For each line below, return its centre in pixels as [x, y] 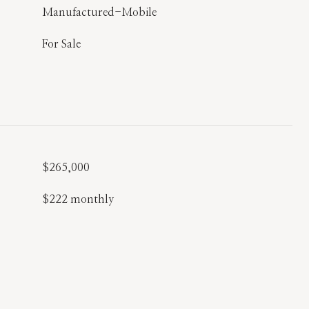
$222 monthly [78, 199]
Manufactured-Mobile [99, 12]
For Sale [61, 44]
